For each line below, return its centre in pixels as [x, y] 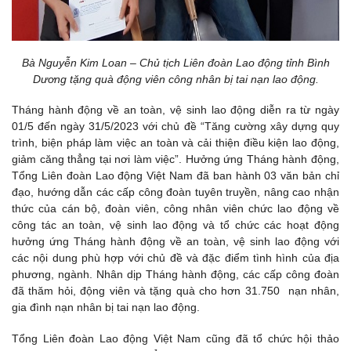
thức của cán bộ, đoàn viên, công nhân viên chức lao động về [175, 209]
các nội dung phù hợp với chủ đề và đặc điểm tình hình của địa [175, 258]
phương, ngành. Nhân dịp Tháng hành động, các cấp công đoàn [175, 275]
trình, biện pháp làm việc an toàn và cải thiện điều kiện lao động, [175, 143]
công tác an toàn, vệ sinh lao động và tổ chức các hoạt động [175, 225]
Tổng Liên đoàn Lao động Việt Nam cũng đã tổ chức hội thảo [175, 338]
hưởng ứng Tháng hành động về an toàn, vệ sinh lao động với [175, 242]
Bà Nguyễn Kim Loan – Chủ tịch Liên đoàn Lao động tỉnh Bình [175, 63]
